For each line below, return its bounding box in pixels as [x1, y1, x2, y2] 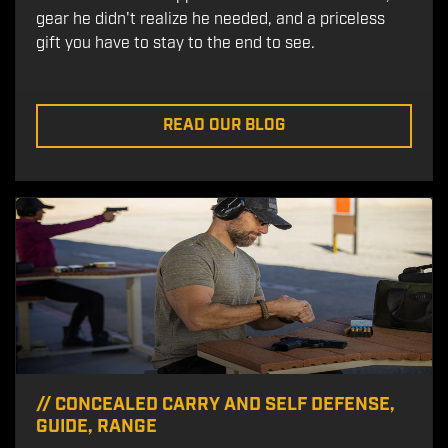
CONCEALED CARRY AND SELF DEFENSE [55, 392, 390, 417]
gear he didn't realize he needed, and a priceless [36, 8, 385, 30]
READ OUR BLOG [163, 114, 285, 136]
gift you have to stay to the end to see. [36, 32, 319, 54]
